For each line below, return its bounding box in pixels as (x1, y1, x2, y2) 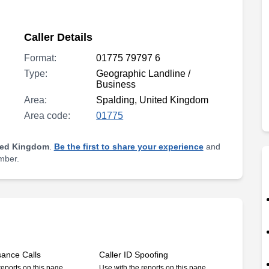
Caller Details (24, 31, 93, 43)
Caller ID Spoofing (99, 250, 169, 259)
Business (96, 79, 136, 89)
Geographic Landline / (96, 68, 191, 79)
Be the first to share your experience (53, 142, 204, 151)
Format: (24, 53, 57, 63)
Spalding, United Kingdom (96, 95, 209, 105)
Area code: (24, 110, 71, 121)
